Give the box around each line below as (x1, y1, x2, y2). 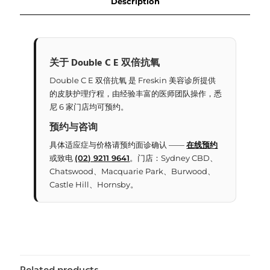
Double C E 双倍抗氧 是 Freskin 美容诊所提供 (49, 75, 216, 85)
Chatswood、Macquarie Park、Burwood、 (49, 166, 216, 176)
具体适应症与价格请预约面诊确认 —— (49, 140, 187, 149)
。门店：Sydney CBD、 (130, 153, 218, 163)
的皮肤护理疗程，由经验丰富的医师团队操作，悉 (49, 89, 222, 98)
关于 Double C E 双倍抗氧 (49, 55, 160, 71)
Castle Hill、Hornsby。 (49, 180, 139, 189)
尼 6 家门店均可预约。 (49, 102, 129, 111)
